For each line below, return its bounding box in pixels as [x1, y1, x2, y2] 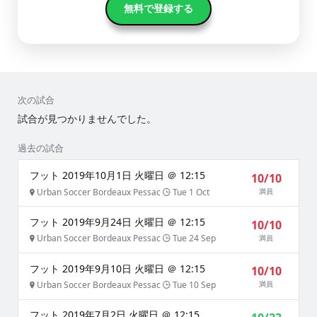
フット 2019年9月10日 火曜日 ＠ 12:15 [30, 261, 205, 275]
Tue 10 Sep [171, 279, 216, 292]
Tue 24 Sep [171, 232, 216, 245]
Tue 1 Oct [171, 185, 209, 198]
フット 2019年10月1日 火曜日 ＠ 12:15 [30, 168, 205, 182]
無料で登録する [124, 1, 193, 15]
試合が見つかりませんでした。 [18, 112, 156, 126]
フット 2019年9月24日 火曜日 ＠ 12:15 [30, 214, 205, 229]
